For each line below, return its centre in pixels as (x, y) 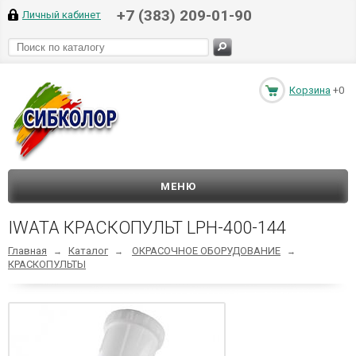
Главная (27, 251)
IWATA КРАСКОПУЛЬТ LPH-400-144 (147, 228)
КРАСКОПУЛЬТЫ (47, 264)
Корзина (310, 90)
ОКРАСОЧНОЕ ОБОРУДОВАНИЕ (206, 251)
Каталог (88, 251)
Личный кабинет (62, 15)
